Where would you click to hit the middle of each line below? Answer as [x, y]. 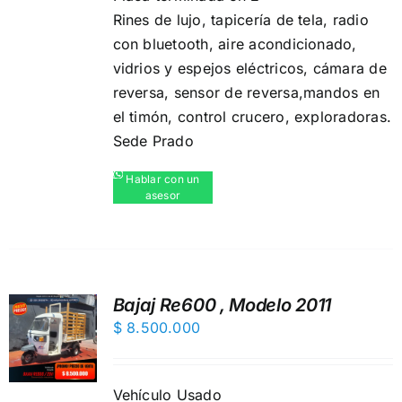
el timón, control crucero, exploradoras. [252, 117]
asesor [163, 195]
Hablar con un [163, 179]
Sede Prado [153, 141]
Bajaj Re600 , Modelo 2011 [222, 305]
